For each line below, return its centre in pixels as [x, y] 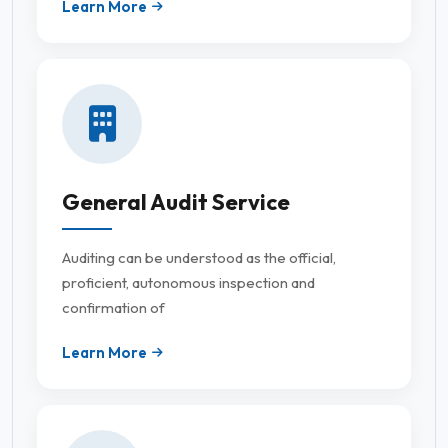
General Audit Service [176, 202]
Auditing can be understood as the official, [199, 258]
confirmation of [113, 308]
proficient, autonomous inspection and [188, 283]
